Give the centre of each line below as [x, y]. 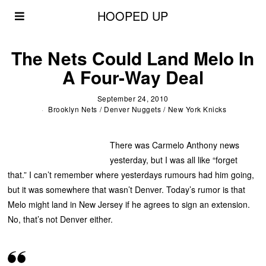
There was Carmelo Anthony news [174, 145]
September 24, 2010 [133, 98]
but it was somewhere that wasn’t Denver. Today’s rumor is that [127, 189]
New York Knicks [197, 109]
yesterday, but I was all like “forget [173, 159]
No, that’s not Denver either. [61, 219]
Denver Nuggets [133, 109]
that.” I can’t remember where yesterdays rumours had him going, [131, 174]
